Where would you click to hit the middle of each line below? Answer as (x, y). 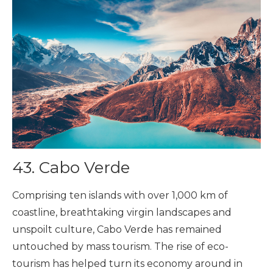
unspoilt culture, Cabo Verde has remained (117, 230)
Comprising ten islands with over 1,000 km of (120, 196)
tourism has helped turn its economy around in (127, 264)
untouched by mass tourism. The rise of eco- (120, 247)
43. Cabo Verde (71, 168)
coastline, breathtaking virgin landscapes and (122, 213)
